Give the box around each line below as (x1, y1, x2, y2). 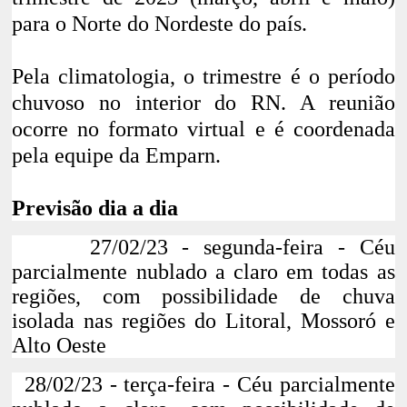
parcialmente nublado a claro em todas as (12, 260, 395, 284)
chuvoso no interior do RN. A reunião (12, 91, 395, 115)
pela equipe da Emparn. (12, 144, 222, 168)
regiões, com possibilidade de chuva (12, 284, 395, 309)
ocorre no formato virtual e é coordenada (12, 117, 395, 142)
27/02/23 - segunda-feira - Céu (89, 235, 395, 260)
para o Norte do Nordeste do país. (12, 12, 308, 36)
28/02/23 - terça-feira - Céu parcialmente (24, 372, 395, 397)
